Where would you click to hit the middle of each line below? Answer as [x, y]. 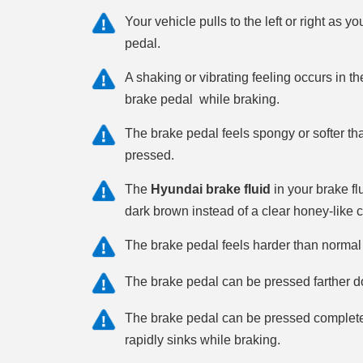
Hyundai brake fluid [211, 189]
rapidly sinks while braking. [203, 340]
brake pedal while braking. [202, 99]
